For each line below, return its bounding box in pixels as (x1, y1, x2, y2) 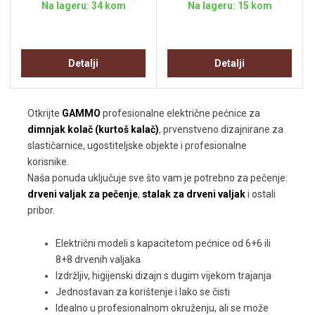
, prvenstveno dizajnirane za (159, 124, 283, 136)
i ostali (245, 188, 276, 200)
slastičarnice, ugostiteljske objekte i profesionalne (27, 140, 247, 152)
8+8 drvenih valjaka (56, 254, 141, 266)
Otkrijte (27, 108, 62, 120)
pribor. (27, 205, 55, 217)
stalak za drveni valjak (142, 188, 245, 200)
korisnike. (27, 156, 69, 168)
